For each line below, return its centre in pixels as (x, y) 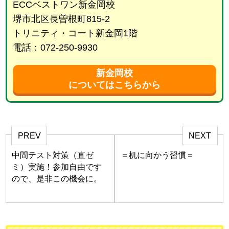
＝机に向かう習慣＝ (158, 155)
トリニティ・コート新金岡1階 (75, 33)
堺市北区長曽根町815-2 (61, 19)
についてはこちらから (114, 85)
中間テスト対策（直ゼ (53, 155)
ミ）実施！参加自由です (57, 167)
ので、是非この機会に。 (57, 178)
